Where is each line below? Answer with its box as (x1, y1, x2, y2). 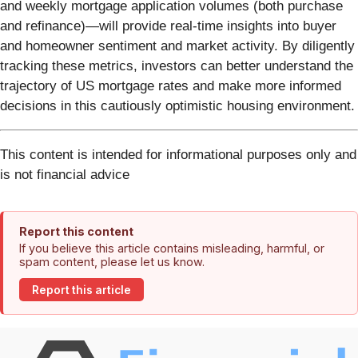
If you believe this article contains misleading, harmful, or (19, 241, 324, 256)
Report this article (32, 283, 131, 296)
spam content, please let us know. (19, 255, 205, 269)
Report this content (19, 225, 133, 239)
